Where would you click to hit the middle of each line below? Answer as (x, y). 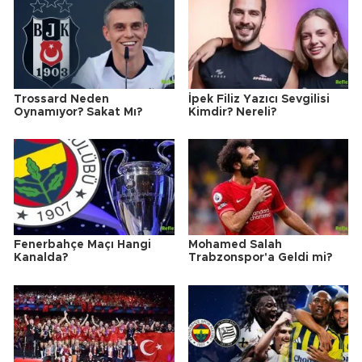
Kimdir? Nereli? (232, 112)
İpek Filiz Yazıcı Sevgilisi (259, 99)
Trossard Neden (61, 99)
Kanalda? (41, 258)
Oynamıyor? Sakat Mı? (78, 112)
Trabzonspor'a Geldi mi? (260, 258)
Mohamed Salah (235, 245)
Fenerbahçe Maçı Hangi (82, 245)
